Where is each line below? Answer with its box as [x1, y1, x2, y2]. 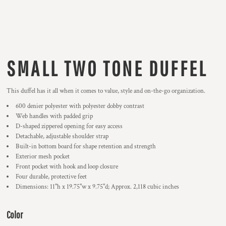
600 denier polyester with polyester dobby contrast [16, 102, 144, 110]
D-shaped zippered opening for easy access [16, 122, 123, 131]
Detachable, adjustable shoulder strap [16, 132, 108, 141]
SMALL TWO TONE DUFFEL [7, 56, 208, 80]
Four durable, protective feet [16, 173, 87, 181]
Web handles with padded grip [16, 112, 93, 121]
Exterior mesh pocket [16, 152, 70, 161]
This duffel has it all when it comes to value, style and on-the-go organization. [7, 87, 205, 95]
